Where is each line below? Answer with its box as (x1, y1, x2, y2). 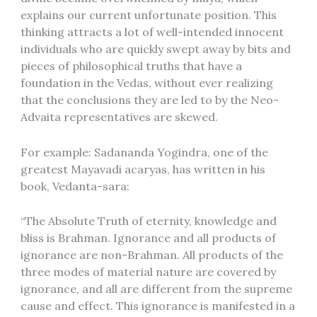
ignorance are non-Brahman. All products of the (20, 248, 283, 263)
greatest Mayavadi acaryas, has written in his (20, 161, 265, 176)
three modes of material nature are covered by (20, 265, 276, 279)
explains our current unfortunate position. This (20, 7, 277, 22)
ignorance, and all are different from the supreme (20, 282, 292, 296)
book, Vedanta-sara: (20, 178, 129, 193)
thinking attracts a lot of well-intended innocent (20, 24, 284, 39)
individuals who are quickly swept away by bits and (20, 41, 291, 56)
